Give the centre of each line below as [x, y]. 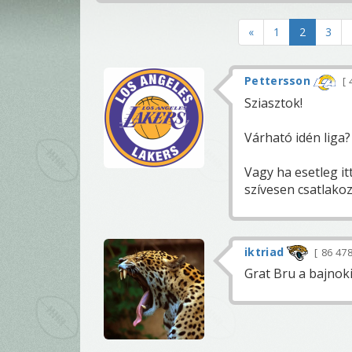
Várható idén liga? [297, 137]
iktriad [264, 251]
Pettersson [278, 81]
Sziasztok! [273, 103]
